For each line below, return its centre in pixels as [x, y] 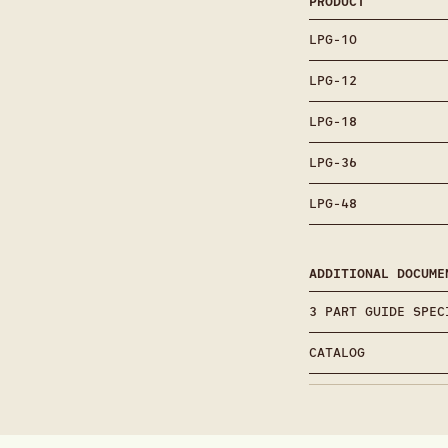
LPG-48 [332, 203]
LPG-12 [332, 80]
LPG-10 [332, 39]
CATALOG [336, 352]
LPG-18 [332, 121]
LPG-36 [332, 162]
